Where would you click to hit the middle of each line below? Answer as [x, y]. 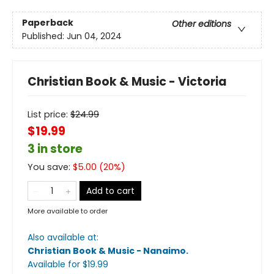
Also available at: [63, 237]
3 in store [55, 149]
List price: [49, 114]
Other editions [202, 24]
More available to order [68, 211]
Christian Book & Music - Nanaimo [107, 251]
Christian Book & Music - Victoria [127, 82]
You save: [50, 167]
